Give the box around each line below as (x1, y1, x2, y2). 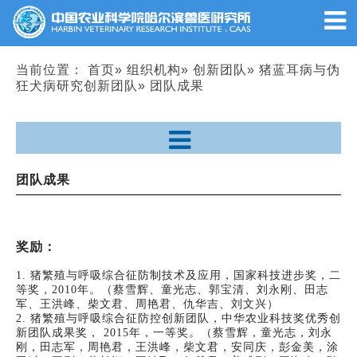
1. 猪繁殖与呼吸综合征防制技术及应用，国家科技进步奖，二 (16, 269, 341, 281)
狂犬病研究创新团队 (16, 78, 138, 92)
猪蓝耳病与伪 (259, 62, 340, 76)
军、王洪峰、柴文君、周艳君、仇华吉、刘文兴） (16, 297, 279, 310)
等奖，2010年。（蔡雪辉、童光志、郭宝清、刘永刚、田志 (16, 283, 328, 296)
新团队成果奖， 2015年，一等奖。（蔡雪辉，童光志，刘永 (16, 326, 332, 339)
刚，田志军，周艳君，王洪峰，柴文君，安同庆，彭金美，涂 (16, 340, 339, 353)
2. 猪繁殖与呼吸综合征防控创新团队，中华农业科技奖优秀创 (16, 312, 341, 324)
